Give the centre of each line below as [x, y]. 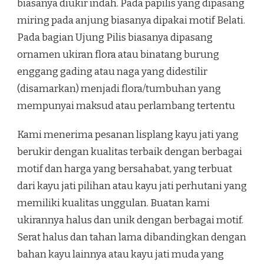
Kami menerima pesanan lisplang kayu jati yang [128, 135]
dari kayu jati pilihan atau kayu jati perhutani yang [132, 186]
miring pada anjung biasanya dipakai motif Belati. [131, 21]
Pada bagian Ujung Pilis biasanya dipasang [115, 38]
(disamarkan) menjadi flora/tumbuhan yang [119, 89]
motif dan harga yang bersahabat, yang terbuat [125, 169]
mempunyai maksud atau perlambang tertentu [126, 106]
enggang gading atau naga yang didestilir [112, 72]
